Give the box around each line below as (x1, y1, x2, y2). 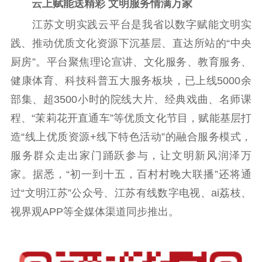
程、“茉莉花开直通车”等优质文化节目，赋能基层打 (10, 112, 252, 125)
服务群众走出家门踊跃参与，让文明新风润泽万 (10, 150, 252, 162)
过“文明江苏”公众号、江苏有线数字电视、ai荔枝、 (10, 187, 252, 199)
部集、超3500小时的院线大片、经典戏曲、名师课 (10, 94, 252, 106)
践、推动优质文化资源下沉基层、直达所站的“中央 (10, 37, 252, 50)
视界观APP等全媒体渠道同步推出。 (10, 206, 179, 218)
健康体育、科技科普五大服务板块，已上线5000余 (10, 75, 252, 87)
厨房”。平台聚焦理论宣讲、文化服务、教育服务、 (10, 56, 252, 68)
